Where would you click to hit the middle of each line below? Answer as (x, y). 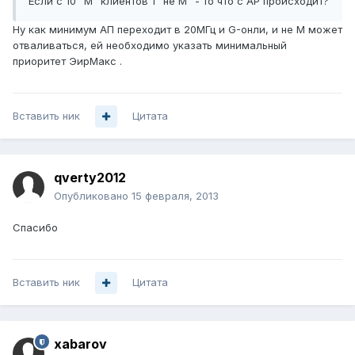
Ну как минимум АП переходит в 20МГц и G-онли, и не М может (177, 30)
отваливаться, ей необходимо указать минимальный (150, 46)
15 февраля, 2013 (175, 196)
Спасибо (35, 228)
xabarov (80, 344)
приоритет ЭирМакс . (67, 61)
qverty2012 (90, 178)
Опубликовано (93, 196)
